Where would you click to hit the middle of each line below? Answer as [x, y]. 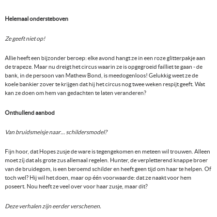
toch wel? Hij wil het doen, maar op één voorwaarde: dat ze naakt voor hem [98, 178]
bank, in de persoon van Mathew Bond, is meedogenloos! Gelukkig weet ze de [101, 76]
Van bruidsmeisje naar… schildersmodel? [56, 132]
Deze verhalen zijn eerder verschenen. [53, 206]
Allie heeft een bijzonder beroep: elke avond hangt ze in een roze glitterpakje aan [105, 58]
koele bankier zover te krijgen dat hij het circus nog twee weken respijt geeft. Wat [105, 84]
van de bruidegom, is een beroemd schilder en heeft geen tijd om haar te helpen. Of [108, 169]
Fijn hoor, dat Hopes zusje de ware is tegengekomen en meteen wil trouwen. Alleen [108, 152]
